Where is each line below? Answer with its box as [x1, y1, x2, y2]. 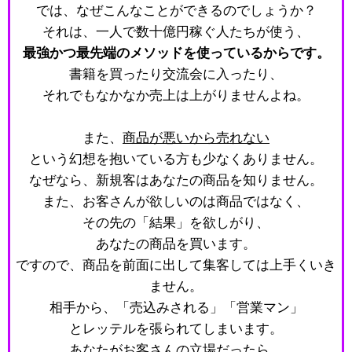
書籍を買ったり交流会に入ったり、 [69, 66, 283, 82]
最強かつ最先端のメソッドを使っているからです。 [22, 45, 330, 60]
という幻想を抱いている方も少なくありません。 [29, 151, 323, 167]
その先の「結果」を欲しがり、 [82, 214, 269, 230]
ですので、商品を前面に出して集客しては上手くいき [16, 257, 336, 273]
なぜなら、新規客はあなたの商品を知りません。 [29, 172, 323, 188]
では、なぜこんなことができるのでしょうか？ [35, 2, 317, 18]
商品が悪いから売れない [123, 130, 269, 145]
